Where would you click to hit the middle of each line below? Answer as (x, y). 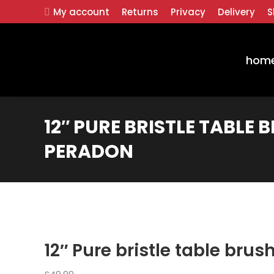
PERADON (89, 152)
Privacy (188, 12)
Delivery (237, 12)
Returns (140, 12)
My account (82, 12)
